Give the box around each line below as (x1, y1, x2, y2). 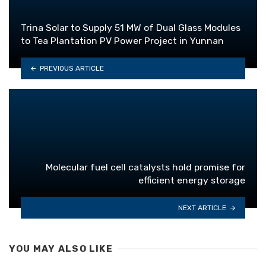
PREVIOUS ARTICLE (39, 64, 104, 72)
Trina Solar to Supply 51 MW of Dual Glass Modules (21, 22, 240, 34)
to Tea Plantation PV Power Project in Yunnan (21, 35, 224, 47)
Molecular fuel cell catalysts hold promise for (46, 161, 245, 173)
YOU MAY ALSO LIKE (9, 243, 113, 255)
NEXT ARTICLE (178, 203, 227, 212)
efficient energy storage (138, 175, 245, 186)
